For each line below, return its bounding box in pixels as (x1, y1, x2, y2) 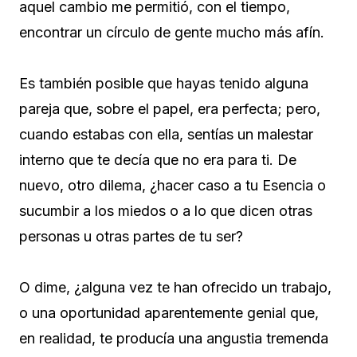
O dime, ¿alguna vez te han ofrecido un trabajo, (19, 279, 331, 296)
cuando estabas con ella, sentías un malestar (19, 126, 313, 143)
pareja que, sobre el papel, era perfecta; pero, (19, 100, 320, 118)
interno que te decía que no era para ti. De (19, 151, 296, 169)
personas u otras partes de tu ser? (19, 228, 243, 245)
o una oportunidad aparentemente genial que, (19, 304, 319, 322)
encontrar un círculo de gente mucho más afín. (19, 24, 324, 41)
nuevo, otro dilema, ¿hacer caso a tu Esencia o (19, 177, 326, 194)
